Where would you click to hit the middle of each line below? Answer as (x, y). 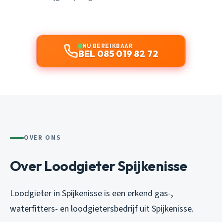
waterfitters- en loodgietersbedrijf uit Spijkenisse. (102, 209)
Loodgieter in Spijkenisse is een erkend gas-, (91, 194)
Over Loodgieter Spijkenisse (99, 166)
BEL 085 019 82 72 (118, 54)
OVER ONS (42, 138)
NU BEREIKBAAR (108, 46)
